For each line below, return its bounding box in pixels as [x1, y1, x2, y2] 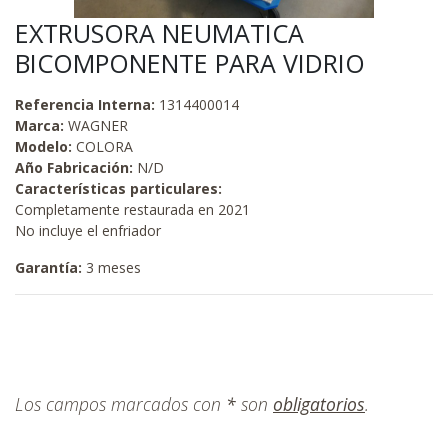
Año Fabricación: [15, 158, 133, 177]
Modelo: [15, 137, 72, 156]
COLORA [76, 137, 133, 156]
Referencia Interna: [15, 95, 155, 114]
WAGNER [68, 116, 128, 135]
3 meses [86, 258, 141, 277]
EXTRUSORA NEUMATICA [15, 16, 304, 50]
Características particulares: [15, 179, 222, 198]
